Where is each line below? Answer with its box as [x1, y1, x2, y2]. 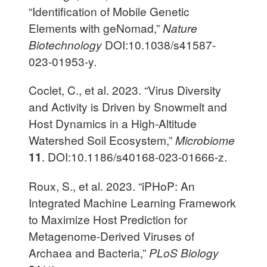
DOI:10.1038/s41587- [105, 36, 216, 52]
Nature [163, 19, 197, 36]
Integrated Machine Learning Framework [29, 194, 236, 211]
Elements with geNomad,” [29, 19, 163, 36]
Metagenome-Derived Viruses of [29, 228, 194, 244]
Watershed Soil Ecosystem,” [29, 132, 175, 148]
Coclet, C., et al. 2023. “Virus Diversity [29, 82, 221, 98]
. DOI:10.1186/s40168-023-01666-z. [42, 148, 227, 165]
